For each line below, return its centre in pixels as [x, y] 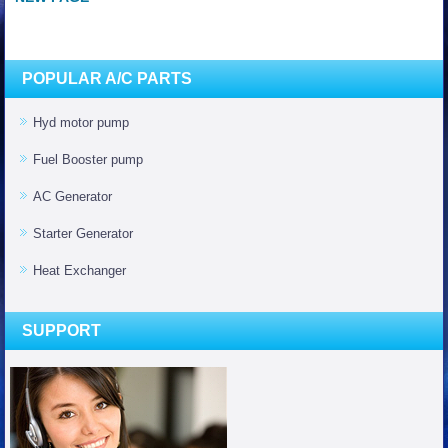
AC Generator [73, 197]
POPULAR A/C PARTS [107, 79]
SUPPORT [62, 331]
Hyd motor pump [81, 123]
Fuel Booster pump [88, 160]
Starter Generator [83, 234]
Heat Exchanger [80, 271]
